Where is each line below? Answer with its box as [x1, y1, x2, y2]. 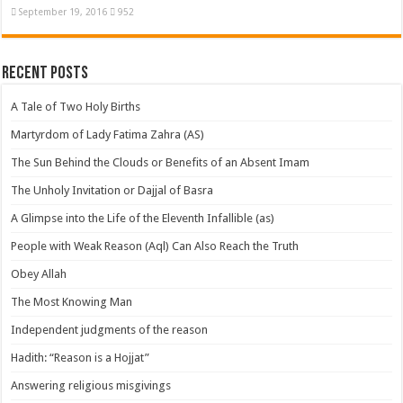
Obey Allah [11, 266, 67, 281]
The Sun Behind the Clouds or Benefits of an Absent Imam [11, 155, 310, 169]
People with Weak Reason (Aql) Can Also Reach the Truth [11, 238, 300, 253]
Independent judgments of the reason [11, 322, 209, 336]
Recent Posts [2, 64, 89, 83]
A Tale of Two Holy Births [11, 99, 141, 113]
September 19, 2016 [19, 5, 108, 17]
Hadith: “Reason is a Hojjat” [11, 350, 150, 364]
